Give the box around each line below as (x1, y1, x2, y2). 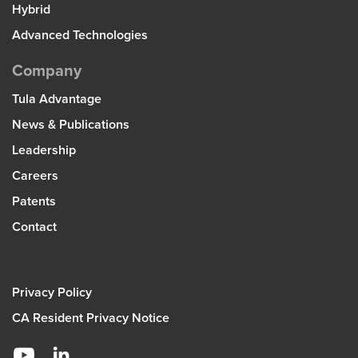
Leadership (12, 142, 76, 158)
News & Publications (12, 117, 129, 133)
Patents (12, 193, 56, 209)
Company (12, 62, 82, 81)
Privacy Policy (12, 284, 92, 300)
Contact (12, 219, 57, 235)
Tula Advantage (12, 91, 101, 107)
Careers (12, 168, 58, 184)
